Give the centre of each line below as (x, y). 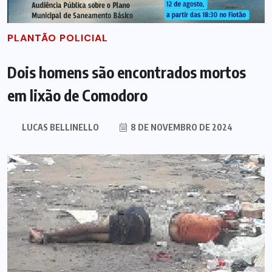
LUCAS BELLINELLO (60, 127)
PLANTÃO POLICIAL (58, 38)
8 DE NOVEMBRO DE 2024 (180, 127)
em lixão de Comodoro (77, 95)
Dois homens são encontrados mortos (127, 72)
